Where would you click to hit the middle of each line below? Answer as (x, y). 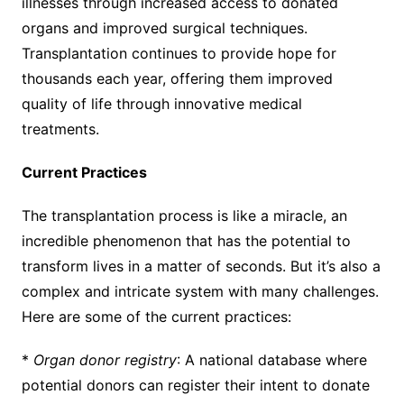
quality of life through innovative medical (161, 103)
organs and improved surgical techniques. (164, 28)
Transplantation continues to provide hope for (179, 53)
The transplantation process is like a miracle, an (184, 215)
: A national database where (271, 359)
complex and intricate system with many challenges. (200, 291)
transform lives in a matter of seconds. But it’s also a (201, 266)
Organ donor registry (105, 359)
